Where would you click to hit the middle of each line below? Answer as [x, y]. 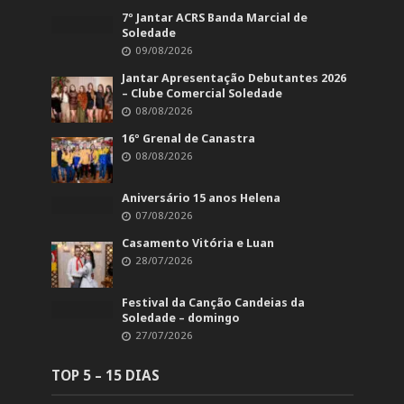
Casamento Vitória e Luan [198, 243]
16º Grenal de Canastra [189, 138]
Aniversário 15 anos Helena [202, 197]
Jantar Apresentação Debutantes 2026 [234, 78]
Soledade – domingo [181, 318]
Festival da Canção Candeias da [214, 303]
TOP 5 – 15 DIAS [105, 376]
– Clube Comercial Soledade [202, 93]
